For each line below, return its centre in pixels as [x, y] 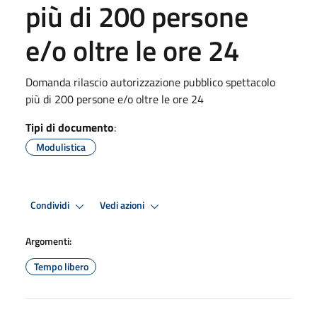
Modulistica [61, 146]
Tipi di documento [70, 127]
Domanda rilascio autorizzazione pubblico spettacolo [150, 82]
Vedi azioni [123, 206]
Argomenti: [48, 241]
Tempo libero [61, 266]
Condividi [51, 206]
